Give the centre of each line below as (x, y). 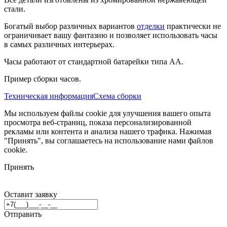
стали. (15, 9)
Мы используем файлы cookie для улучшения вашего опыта (107, 113)
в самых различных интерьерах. (59, 44)
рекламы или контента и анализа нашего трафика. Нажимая (108, 131)
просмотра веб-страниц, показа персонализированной (98, 122)
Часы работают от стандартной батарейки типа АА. (94, 61)
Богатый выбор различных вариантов (70, 26)
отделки (151, 26)
